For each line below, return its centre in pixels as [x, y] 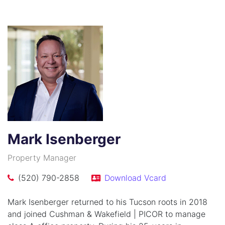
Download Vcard [135, 178]
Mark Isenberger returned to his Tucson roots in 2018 [107, 202]
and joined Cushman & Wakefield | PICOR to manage [106, 214]
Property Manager [42, 157]
